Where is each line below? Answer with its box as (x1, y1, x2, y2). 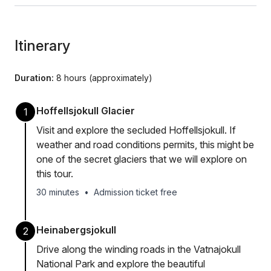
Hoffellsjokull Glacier (36, 105, 135, 117)
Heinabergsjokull (36, 224, 116, 236)
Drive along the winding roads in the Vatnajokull (36, 243, 241, 255)
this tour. (36, 168, 73, 180)
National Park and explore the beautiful (36, 258, 205, 270)
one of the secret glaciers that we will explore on (36, 153, 247, 165)
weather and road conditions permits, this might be (36, 139, 254, 151)
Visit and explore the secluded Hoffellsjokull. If (36, 124, 236, 136)
